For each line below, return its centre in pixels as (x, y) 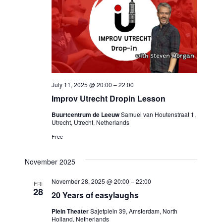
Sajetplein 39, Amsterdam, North (134, 211)
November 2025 (50, 161)
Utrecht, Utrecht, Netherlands (90, 122)
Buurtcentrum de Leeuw (86, 114)
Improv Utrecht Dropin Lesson (108, 98)
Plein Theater (71, 211)
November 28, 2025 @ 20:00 (90, 181)
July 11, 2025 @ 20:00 (82, 84)
